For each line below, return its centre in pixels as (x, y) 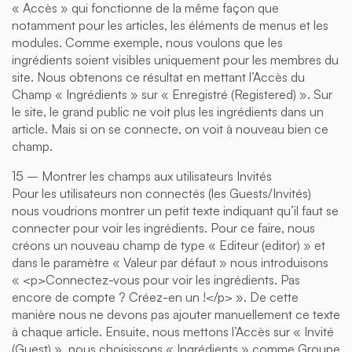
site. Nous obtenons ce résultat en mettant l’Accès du (158, 77)
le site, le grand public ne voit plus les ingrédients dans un (168, 111)
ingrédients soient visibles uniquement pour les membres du (175, 59)
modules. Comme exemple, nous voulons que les (147, 42)
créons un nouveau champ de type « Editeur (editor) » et (169, 245)
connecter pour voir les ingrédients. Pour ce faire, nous (163, 227)
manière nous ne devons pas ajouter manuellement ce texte (176, 314)
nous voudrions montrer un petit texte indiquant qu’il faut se (175, 210)
